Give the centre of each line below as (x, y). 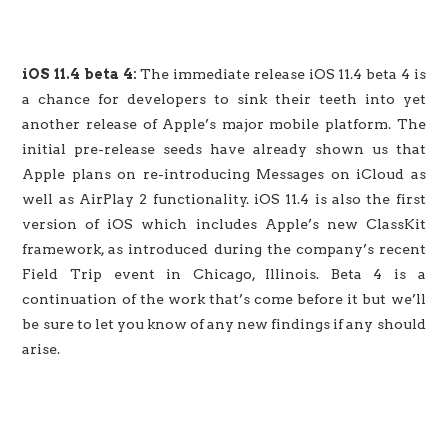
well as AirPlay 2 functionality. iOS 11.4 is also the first (224, 198)
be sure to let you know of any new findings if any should (224, 323)
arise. (41, 348)
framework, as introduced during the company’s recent (224, 248)
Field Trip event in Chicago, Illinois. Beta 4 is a (224, 273)
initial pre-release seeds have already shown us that (224, 148)
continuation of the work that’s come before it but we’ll (224, 298)
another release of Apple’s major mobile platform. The (224, 123)
